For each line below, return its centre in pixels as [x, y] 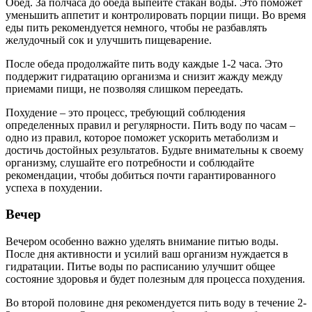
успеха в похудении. [54, 187]
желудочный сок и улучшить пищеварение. [109, 40]
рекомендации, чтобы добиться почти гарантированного [141, 175]
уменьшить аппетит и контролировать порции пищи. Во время [156, 15]
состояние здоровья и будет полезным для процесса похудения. [155, 279]
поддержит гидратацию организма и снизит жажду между [144, 76]
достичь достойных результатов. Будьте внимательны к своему [155, 150]
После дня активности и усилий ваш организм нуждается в [147, 254]
